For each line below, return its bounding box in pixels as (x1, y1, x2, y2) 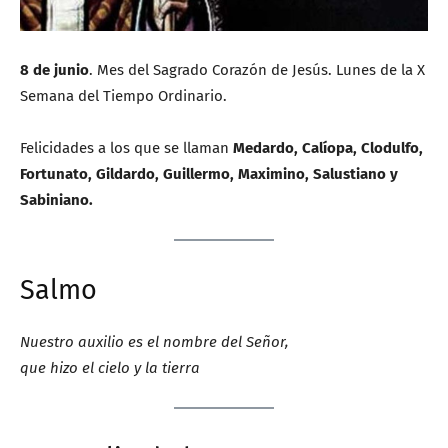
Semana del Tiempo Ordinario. (20, 87, 227, 105)
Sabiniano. (20, 191, 93, 209)
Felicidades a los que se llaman (20, 139, 233, 157)
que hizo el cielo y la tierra (20, 359, 200, 377)
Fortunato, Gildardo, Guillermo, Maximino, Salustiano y (20, 165, 398, 183)
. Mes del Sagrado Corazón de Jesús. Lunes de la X (89, 61, 425, 79)
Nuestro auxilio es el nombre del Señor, (20, 333, 289, 351)
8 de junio (20, 61, 89, 79)
